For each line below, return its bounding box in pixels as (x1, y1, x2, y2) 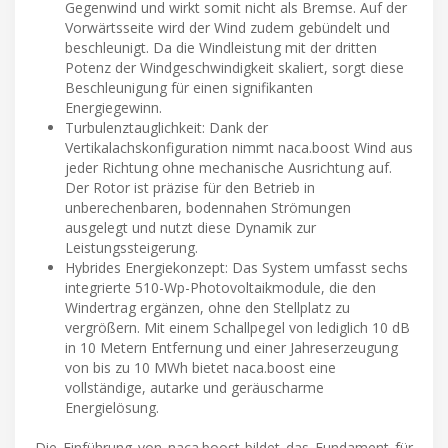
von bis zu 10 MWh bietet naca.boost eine (65, 358, 336, 378)
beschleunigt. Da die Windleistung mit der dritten (65, 38, 377, 58)
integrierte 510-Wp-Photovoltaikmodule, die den (65, 278, 376, 298)
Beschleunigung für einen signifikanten (65, 78, 313, 98)
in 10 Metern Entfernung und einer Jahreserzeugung (65, 338, 398, 358)
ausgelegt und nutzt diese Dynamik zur (65, 218, 316, 238)
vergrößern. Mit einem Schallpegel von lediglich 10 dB (65, 318, 410, 338)
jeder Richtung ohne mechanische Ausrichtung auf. (65, 158, 392, 178)
